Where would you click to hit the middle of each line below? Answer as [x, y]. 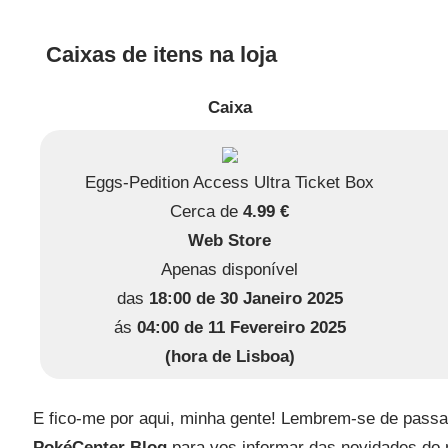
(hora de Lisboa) [229, 357]
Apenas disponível [230, 270]
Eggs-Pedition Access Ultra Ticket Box [230, 183]
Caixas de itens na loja [158, 55]
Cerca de [207, 212]
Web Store [230, 241]
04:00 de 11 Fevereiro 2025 [241, 328]
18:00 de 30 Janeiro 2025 [245, 299]
